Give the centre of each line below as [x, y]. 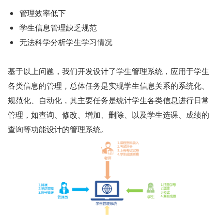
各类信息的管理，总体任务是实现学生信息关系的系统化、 [108, 85]
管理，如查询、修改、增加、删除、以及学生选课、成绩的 [108, 115]
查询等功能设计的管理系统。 [58, 129]
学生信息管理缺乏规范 [58, 27]
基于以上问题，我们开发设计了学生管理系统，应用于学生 [108, 71]
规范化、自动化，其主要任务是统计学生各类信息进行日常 [108, 100]
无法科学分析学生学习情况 [66, 42]
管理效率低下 [43, 13]
